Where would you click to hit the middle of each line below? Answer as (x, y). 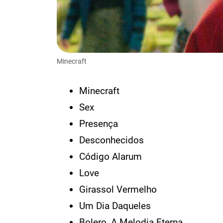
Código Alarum (111, 156)
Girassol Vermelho (118, 189)
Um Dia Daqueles (115, 206)
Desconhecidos (111, 140)
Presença (99, 123)
